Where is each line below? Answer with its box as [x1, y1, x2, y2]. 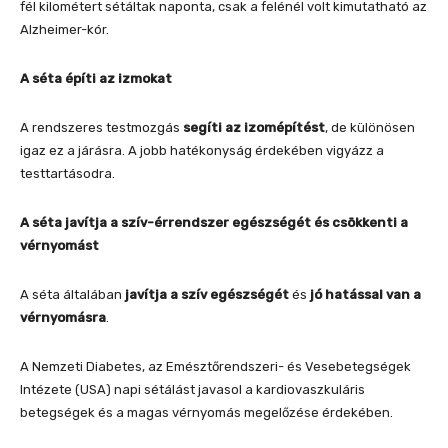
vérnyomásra [20, 309, 106, 325]
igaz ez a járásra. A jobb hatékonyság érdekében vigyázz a [20, 142, 384, 158]
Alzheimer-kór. [20, 21, 109, 37]
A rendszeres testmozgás [20, 119, 183, 135]
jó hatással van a [307, 286, 421, 302]
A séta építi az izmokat [20, 70, 172, 86]
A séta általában [20, 286, 125, 302]
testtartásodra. [20, 165, 115, 181]
